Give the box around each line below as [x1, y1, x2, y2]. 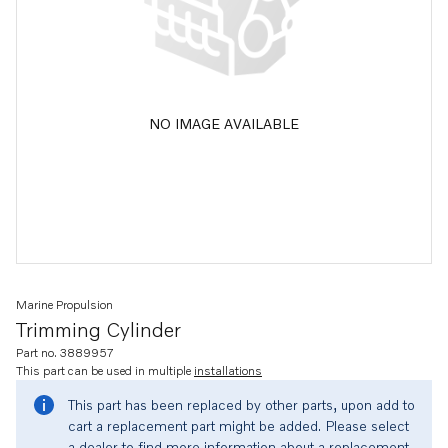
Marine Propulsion [16, 297, 113, 312]
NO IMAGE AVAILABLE [149, 114, 299, 132]
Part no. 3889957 [16, 345, 114, 360]
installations [194, 363, 262, 378]
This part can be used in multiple [16, 363, 194, 378]
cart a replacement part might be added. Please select [68, 417, 409, 434]
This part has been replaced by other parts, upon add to [68, 396, 415, 413]
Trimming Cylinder [16, 317, 181, 341]
